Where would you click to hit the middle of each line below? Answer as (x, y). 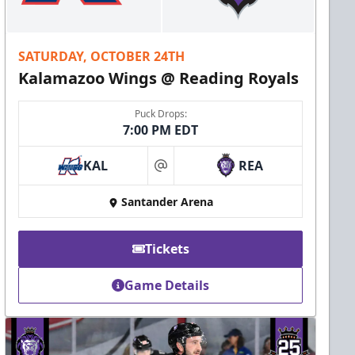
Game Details (167, 286)
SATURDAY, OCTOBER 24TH (102, 57)
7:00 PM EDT (161, 130)
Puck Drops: (160, 114)
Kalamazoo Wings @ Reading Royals (159, 78)
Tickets (167, 249)
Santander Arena (167, 202)
